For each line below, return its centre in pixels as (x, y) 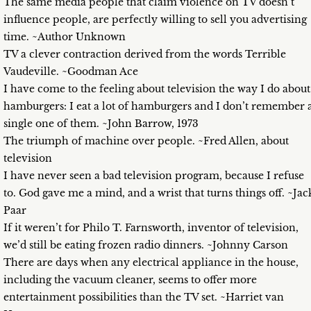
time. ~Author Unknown (65, 37)
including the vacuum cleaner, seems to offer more (130, 280)
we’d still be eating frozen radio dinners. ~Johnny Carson (146, 245)
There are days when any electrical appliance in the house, (151, 263)
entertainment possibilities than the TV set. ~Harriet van (144, 297)
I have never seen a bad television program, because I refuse (154, 176)
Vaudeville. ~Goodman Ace (71, 72)
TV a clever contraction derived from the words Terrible (145, 54)
